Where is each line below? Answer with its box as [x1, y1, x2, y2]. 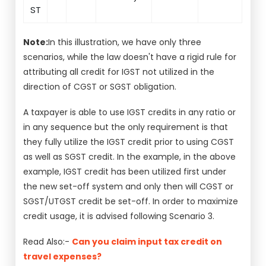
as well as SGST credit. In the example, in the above [23, 151, 236, 163]
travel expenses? [23, 251, 102, 262]
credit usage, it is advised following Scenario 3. [23, 210, 215, 222]
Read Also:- [23, 236, 72, 248]
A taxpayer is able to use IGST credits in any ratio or [23, 106, 236, 118]
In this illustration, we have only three [48, 36, 202, 48]
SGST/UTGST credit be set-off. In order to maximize [23, 195, 239, 207]
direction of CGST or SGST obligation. [23, 81, 177, 93]
